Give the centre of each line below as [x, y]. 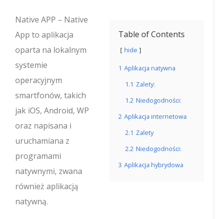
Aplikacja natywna [150, 68]
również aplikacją [47, 186]
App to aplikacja [44, 35]
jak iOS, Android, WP [52, 110]
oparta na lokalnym [51, 50]
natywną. [32, 201]
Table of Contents [152, 34]
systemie [32, 65]
